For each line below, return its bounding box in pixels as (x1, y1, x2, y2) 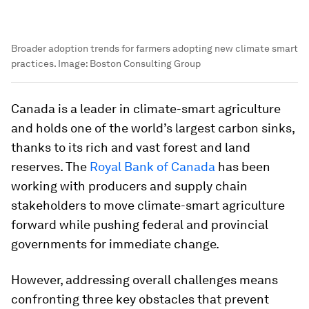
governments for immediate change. (11, 236, 219, 251)
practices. (11, 57, 56, 69)
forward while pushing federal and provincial (11, 217, 268, 232)
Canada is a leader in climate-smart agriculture (11, 101, 281, 116)
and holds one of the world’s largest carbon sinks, (11, 120, 295, 135)
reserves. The (11, 159, 90, 174)
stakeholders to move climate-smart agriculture (11, 197, 285, 212)
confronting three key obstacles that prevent (11, 291, 269, 306)
